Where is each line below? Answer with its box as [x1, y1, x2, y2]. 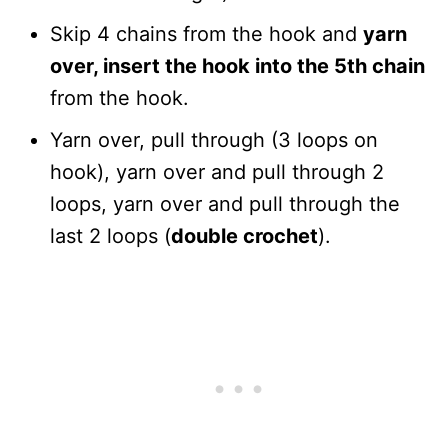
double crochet [171, 224, 318, 249]
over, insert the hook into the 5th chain [50, 54, 425, 79]
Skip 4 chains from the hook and [50, 22, 363, 47]
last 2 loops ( [50, 224, 171, 249]
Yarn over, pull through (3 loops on [50, 128, 378, 153]
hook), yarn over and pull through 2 [50, 160, 384, 185]
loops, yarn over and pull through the [50, 192, 400, 217]
